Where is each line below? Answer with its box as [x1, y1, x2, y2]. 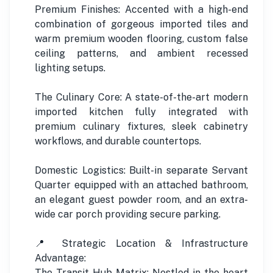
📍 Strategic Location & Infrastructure [35, 237, 248, 249]
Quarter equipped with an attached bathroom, [35, 179, 248, 191]
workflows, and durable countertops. [35, 135, 201, 147]
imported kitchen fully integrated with [35, 105, 248, 118]
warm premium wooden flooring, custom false [35, 32, 248, 44]
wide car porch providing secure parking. [35, 208, 221, 220]
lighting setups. [35, 62, 105, 74]
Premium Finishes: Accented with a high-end [35, 3, 248, 15]
